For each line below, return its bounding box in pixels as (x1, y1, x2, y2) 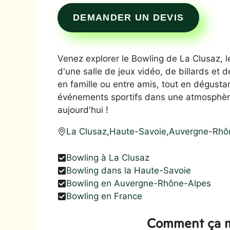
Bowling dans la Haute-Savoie (66, 165, 191, 176)
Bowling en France (66, 190, 142, 201)
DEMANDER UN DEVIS (73, 12, 184, 23)
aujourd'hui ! (57, 105, 108, 115)
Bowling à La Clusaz (66, 152, 149, 163)
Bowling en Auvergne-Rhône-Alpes (66, 178, 211, 188)
